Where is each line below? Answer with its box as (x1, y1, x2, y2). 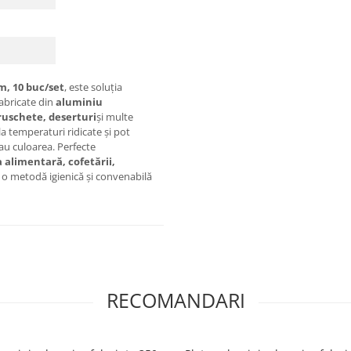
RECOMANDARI (106, 287, 245, 314)
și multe (96, 110, 133, 125)
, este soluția (64, 80, 122, 95)
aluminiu (56, 95, 103, 110)
